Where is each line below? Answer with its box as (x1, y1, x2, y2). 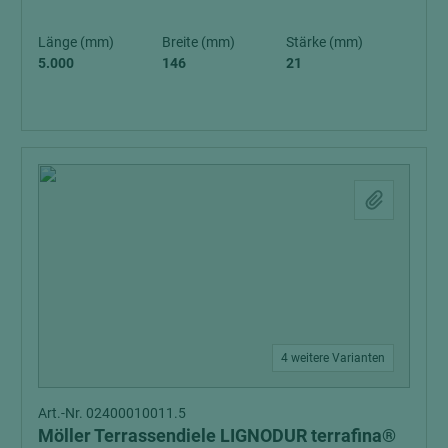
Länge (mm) (38, 33, 114, 50)
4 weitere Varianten (281, 350, 385, 365)
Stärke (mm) (286, 33, 363, 50)
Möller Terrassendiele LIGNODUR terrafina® (38, 424, 396, 446)
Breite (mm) (162, 33, 235, 50)
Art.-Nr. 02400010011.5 (38, 404, 186, 421)
